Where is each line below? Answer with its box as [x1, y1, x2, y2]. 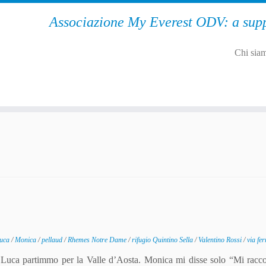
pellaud [42, 236, 64, 244]
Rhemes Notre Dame [68, 236, 128, 244]
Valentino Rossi [198, 236, 243, 244]
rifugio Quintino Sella [132, 236, 195, 244]
